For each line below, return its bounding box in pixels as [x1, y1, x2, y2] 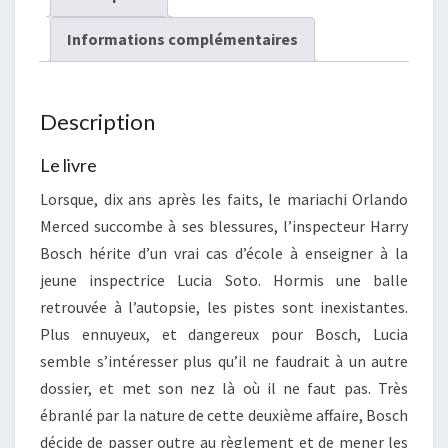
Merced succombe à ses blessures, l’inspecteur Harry [40, 215, 408, 236]
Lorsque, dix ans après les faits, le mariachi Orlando [40, 188, 408, 209]
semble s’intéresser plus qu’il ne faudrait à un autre [40, 350, 408, 371]
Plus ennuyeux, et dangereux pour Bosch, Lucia [40, 323, 408, 344]
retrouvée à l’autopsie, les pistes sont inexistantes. [40, 296, 408, 317]
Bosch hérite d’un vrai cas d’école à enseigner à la [40, 242, 408, 263]
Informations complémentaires [67, 29, 298, 50]
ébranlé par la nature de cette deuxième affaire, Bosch [40, 404, 408, 425]
